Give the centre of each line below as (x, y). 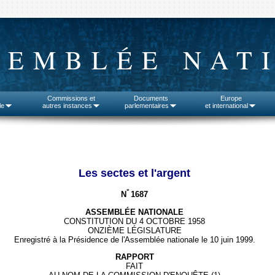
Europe (231, 98)
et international (227, 106)
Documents (151, 98)
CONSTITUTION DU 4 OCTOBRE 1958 (134, 221)
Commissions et (71, 98)
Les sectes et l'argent (134, 173)
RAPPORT (134, 257)
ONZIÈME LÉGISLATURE (134, 230)
